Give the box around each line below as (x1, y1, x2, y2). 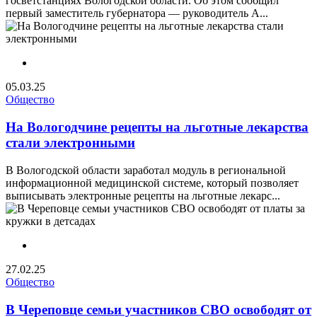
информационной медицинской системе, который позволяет (6, 176, 299, 189)
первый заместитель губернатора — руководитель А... (6, 7, 268, 20)
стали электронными (6, 135, 135, 151)
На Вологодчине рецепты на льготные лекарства (6, 120, 309, 135)
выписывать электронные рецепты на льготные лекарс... (6, 189, 280, 202)
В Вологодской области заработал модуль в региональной (6, 163, 286, 176)
